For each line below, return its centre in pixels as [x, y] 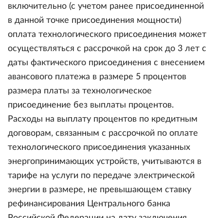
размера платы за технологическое [80, 91]
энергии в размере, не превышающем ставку [100, 190]
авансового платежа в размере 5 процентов [97, 77]
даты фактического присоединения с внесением [106, 63]
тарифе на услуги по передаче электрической [101, 176]
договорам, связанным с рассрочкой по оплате [103, 133]
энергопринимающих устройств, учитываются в [105, 162]
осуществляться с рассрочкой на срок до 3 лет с [107, 49]
